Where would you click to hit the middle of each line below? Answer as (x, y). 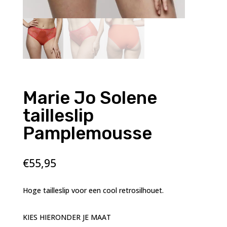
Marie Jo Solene (90, 98)
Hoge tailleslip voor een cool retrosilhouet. (93, 190)
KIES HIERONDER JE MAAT (67, 217)
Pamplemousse (87, 133)
